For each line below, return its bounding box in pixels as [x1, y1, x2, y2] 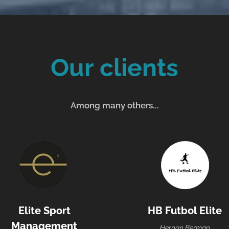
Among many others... [70, 100, 159, 111]
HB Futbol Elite [148, 204, 222, 217]
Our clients [51, 53, 178, 82]
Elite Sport [18, 204, 71, 217]
